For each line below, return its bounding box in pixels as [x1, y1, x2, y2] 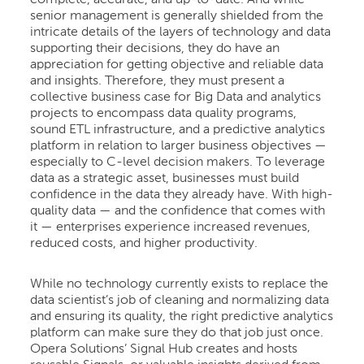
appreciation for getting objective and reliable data [30, 58, 324, 72]
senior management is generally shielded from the [30, 10, 324, 24]
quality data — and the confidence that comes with [30, 205, 326, 219]
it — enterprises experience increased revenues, [30, 221, 311, 235]
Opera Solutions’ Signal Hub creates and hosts [30, 343, 298, 357]
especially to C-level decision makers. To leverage [30, 156, 326, 170]
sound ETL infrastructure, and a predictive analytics [30, 123, 326, 137]
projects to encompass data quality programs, [30, 107, 297, 121]
